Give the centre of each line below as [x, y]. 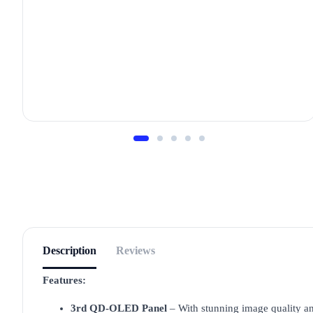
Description [70, 250]
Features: [64, 280]
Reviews [136, 250]
